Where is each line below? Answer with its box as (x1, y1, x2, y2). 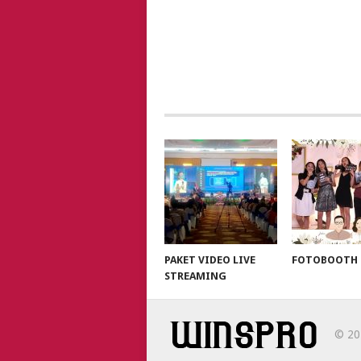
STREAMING (164, 270, 226, 283)
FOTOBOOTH (292, 254, 359, 267)
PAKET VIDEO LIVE (164, 254, 255, 267)
